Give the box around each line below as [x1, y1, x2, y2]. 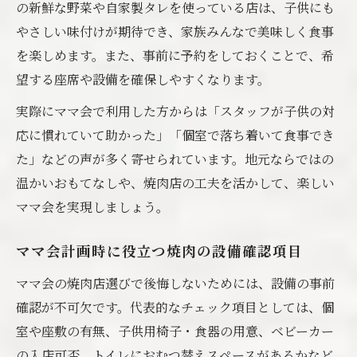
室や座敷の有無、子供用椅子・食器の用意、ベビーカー [16, 322, 334, 340]
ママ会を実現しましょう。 [16, 198, 169, 216]
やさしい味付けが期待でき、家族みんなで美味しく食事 [16, 22, 334, 41]
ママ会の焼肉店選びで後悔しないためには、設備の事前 [16, 274, 335, 292]
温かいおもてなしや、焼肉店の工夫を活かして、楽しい [16, 174, 335, 192]
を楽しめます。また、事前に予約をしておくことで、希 [16, 46, 334, 65]
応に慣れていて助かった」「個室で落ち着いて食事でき [16, 126, 335, 144]
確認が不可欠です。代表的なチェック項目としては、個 [16, 298, 334, 316]
